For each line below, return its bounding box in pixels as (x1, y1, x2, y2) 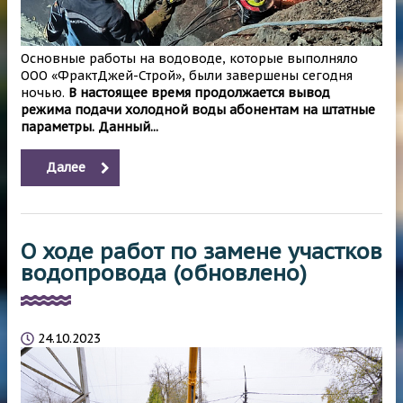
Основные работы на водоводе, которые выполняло (21, 50, 358, 67)
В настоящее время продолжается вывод (68, 85, 330, 102)
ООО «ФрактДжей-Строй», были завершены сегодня (21, 67, 353, 85)
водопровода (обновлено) (21, 259, 307, 288)
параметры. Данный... (21, 119, 158, 136)
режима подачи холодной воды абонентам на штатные (21, 102, 375, 119)
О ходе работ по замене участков (21, 237, 382, 266)
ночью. (21, 85, 68, 102)
